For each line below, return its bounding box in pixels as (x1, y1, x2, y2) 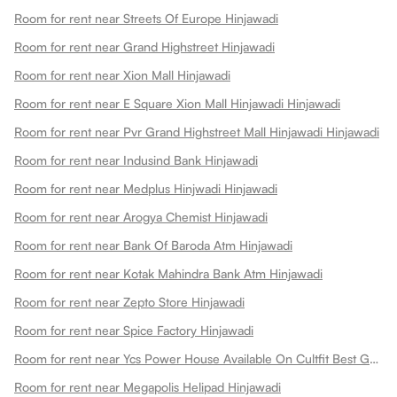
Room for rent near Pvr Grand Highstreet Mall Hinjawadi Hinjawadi (14, 123, 379, 139)
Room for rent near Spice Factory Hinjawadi (14, 322, 253, 338)
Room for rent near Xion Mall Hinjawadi (14, 66, 230, 82)
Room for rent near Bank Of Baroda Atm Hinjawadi (14, 237, 292, 253)
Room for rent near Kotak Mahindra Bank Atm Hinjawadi (14, 265, 323, 281)
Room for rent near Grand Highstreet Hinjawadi (14, 38, 275, 54)
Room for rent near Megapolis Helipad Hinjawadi (14, 378, 281, 394)
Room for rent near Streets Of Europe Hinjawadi (14, 10, 278, 26)
